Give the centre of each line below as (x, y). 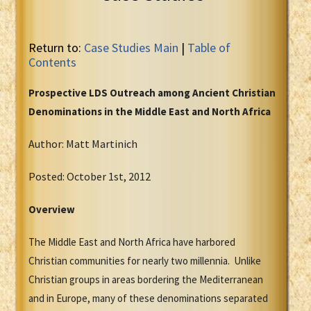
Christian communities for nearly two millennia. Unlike (145, 261)
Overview (52, 210)
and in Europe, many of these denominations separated (148, 299)
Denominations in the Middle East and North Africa (150, 112)
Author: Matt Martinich (83, 144)
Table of (209, 48)
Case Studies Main (131, 48)
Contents (52, 62)
